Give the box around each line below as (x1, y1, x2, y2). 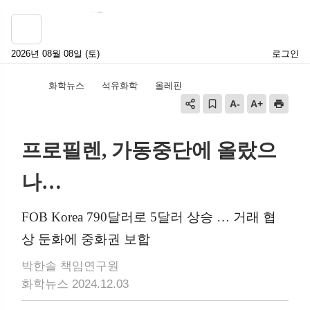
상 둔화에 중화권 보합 (21, 232, 150, 246)
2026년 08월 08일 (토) (11, 48, 100, 59)
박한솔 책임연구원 (21, 259, 119, 273)
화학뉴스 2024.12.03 (21, 277, 129, 291)
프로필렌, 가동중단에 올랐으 (21, 139, 277, 161)
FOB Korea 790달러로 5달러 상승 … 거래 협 (21, 210, 276, 224)
